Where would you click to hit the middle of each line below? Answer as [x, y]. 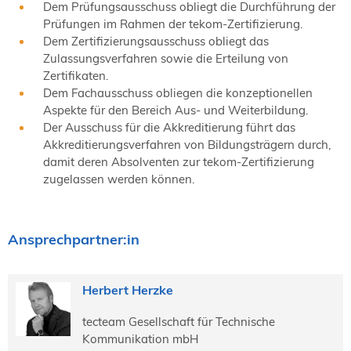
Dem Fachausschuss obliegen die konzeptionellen [178, 92]
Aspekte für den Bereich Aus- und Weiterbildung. [175, 110]
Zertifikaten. [76, 75]
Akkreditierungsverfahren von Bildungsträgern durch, [187, 144]
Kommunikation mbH [140, 338]
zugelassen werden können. [119, 179]
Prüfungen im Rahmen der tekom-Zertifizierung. [173, 24]
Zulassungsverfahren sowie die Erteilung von [166, 58]
